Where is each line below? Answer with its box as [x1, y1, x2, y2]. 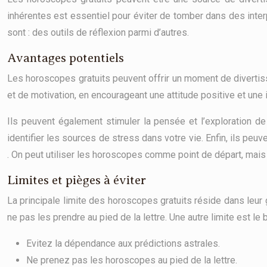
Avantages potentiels [7, 51, 124, 65]
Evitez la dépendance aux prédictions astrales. [26, 238, 220, 249]
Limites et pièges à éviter [7, 173, 146, 187]
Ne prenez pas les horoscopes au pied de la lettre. [26, 254, 237, 266]
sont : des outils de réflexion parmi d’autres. [7, 27, 189, 38]
